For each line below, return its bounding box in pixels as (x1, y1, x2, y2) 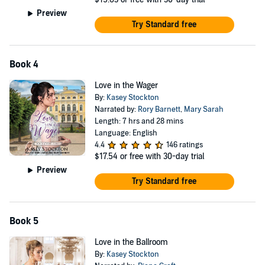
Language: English (94, 128, 157, 138)
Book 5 (9, 215, 38, 227)
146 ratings (166, 140, 203, 150)
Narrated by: (94, 105, 138, 114)
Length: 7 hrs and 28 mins (94, 117, 183, 126)
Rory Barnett (137, 105, 180, 114)
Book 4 (9, 59, 38, 70)
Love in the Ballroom (94, 237, 168, 247)
